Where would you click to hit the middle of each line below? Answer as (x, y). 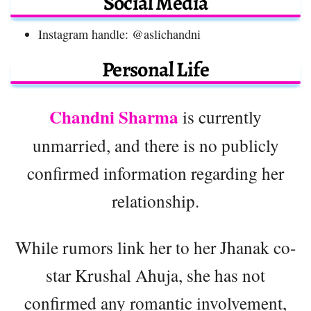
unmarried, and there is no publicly (155, 145)
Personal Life (155, 70)
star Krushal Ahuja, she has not (155, 275)
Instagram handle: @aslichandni (119, 34)
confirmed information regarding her (155, 173)
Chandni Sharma (114, 117)
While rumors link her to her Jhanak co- (155, 247)
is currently (220, 117)
